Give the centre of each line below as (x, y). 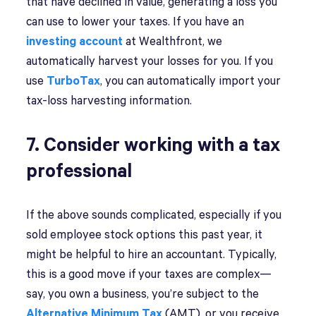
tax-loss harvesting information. (109, 101)
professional (79, 172)
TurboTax (74, 81)
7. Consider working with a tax (153, 146)
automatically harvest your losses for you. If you (150, 62)
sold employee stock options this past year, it (145, 235)
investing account (75, 42)
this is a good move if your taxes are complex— (149, 275)
